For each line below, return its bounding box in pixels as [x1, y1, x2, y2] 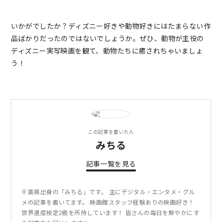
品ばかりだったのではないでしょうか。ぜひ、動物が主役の [11, 33, 204, 44]
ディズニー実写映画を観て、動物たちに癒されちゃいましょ [11, 46, 203, 56]
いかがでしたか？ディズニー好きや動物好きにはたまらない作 [11, 21, 211, 31]
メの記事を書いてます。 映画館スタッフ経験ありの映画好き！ [21, 198, 195, 207]
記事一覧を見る [86, 159, 136, 169]
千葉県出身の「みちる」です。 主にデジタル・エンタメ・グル [21, 187, 195, 196]
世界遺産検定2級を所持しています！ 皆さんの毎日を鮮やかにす [21, 208, 200, 217]
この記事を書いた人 [88, 128, 134, 136]
